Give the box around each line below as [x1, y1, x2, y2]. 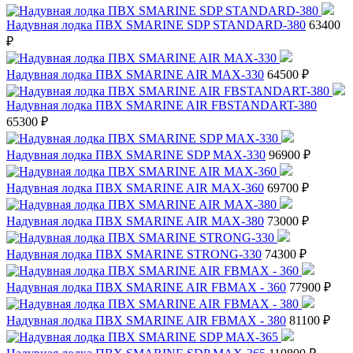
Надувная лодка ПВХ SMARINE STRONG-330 [6, 247, 262, 262]
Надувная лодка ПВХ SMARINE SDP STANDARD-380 [6, 18, 306, 32]
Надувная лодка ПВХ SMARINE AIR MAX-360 [6, 181, 264, 195]
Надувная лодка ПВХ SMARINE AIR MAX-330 [6, 68, 264, 82]
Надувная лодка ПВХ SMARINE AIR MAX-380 [6, 214, 264, 229]
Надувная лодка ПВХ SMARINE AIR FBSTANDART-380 [6, 98, 317, 113]
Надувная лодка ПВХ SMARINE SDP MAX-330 [6, 148, 266, 162]
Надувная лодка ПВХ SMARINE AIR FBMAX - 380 [6, 314, 286, 328]
